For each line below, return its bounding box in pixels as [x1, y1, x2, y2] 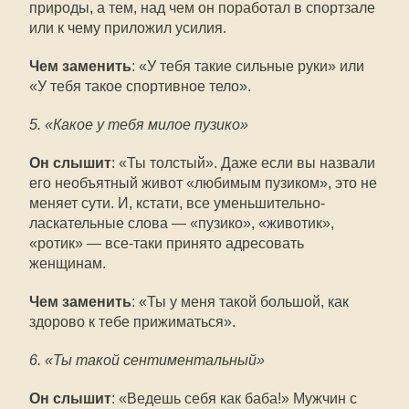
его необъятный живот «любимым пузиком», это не [29, 175, 377, 191]
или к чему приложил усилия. [29, 20, 230, 36]
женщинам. [29, 256, 106, 271]
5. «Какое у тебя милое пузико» [29, 117, 252, 132]
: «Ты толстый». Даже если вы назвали [111, 155, 375, 171]
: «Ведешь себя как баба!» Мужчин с [111, 391, 357, 406]
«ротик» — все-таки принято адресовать [29, 236, 304, 251]
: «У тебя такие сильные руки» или [131, 58, 364, 74]
